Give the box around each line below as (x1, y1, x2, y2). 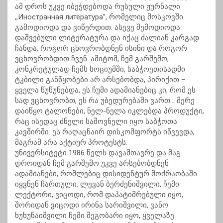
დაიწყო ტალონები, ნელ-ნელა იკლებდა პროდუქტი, (15, 107, 204, 116)
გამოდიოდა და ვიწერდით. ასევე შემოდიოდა (15, 23, 180, 32)
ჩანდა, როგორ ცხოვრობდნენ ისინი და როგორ (15, 44, 187, 53)
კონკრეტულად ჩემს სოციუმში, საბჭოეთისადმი (15, 65, 185, 74)
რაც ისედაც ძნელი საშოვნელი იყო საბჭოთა (15, 117, 177, 126)
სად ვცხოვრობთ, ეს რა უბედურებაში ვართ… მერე (15, 96, 195, 106)
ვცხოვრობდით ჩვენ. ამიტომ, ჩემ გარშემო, (15, 54, 169, 64)
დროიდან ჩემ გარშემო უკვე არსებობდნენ (15, 159, 169, 168)
